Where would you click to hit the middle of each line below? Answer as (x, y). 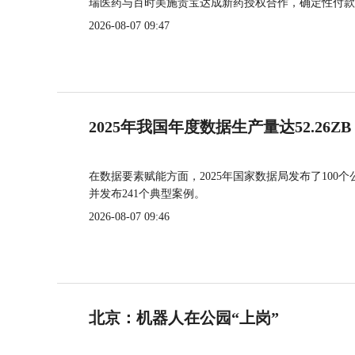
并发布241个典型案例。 (147, 194)
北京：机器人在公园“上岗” (184, 318)
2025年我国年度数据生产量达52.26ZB (220, 127)
